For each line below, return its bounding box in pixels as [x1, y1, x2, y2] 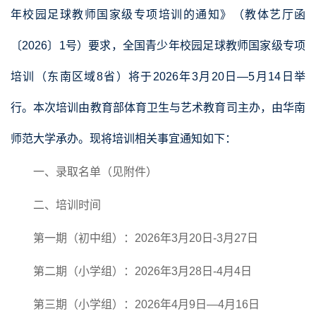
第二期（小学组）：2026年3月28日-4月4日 [33, 265, 252, 277]
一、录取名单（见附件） [33, 166, 157, 178]
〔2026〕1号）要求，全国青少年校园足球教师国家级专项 [11, 39, 305, 51]
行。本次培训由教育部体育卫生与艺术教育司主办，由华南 [11, 102, 305, 114]
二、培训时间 [33, 199, 101, 211]
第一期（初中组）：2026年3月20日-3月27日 [33, 232, 258, 244]
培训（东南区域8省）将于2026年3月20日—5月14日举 [11, 71, 305, 83]
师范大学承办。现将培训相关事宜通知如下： [11, 133, 236, 145]
